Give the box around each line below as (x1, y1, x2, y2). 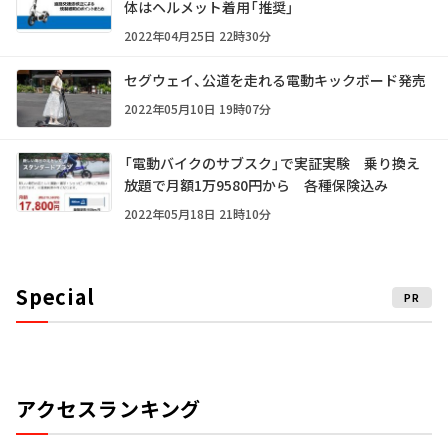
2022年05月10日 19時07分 (124, 99, 271, 117)
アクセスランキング (16, 394, 202, 424)
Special (16, 282, 95, 312)
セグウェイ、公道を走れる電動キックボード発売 (124, 69, 426, 90)
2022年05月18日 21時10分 (124, 205, 271, 223)
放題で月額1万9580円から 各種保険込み (124, 175, 388, 196)
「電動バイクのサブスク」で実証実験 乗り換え (124, 153, 420, 174)
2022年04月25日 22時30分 (124, 26, 271, 44)
